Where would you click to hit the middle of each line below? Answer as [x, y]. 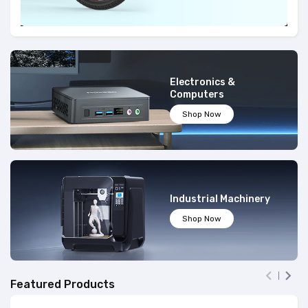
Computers [197, 95]
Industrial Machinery [220, 199]
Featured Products [63, 284]
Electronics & [203, 82]
